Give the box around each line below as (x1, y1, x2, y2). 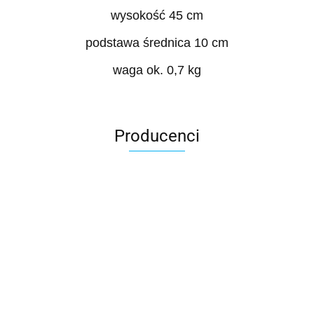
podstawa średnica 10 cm (86, 36, 228, 50)
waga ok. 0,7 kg (113, 63, 201, 78)
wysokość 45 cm (111, 8, 203, 23)
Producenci (114, 126, 200, 146)
